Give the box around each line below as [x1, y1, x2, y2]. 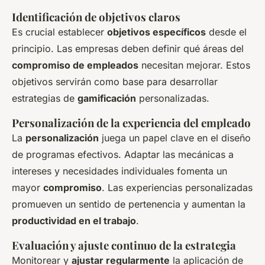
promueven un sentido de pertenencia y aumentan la [12, 198, 245, 211]
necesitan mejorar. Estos [138, 59, 250, 72]
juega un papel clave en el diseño [99, 132, 251, 144]
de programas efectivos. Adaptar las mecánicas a [12, 148, 234, 161]
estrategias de [12, 92, 77, 105]
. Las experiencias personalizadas [102, 182, 253, 194]
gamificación [77, 92, 136, 105]
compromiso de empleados [12, 59, 138, 72]
